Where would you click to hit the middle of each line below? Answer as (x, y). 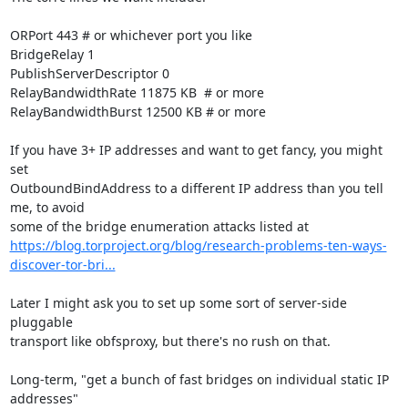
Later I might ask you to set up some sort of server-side (178, 303)
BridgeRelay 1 (52, 54)
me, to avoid (47, 207)
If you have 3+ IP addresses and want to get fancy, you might (196, 150)
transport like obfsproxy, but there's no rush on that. (170, 341)
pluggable (41, 322)
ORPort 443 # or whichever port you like (131, 35)
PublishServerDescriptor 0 (89, 73)
